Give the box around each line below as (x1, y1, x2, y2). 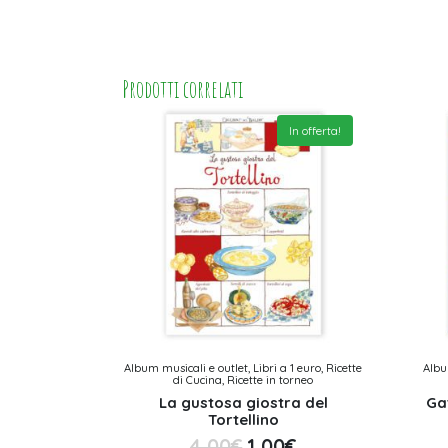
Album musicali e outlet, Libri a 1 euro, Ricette (124, 360, 363, 375)
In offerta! (288, 122, 341, 138)
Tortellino (207, 409, 279, 429)
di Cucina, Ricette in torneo (173, 372, 314, 387)
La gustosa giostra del (158, 392, 328, 412)
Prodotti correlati (122, 74, 243, 105)
